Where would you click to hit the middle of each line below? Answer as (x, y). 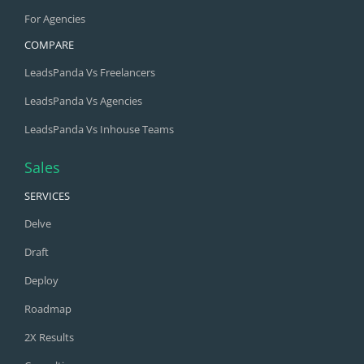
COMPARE (49, 45)
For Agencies (54, 19)
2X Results (49, 338)
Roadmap (48, 309)
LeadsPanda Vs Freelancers (89, 73)
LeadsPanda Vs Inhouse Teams (99, 130)
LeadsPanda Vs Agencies (83, 101)
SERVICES (47, 196)
